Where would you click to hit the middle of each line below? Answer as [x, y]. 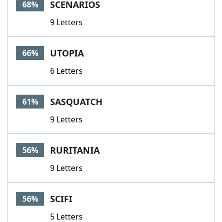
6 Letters [66, 71]
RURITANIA [75, 150]
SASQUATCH [76, 102]
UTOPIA [67, 53]
